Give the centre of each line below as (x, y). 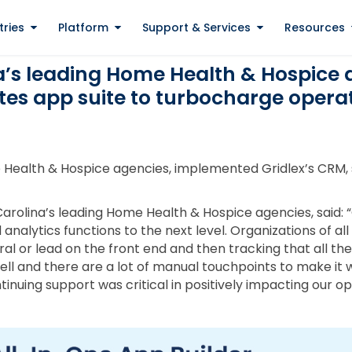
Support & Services (196, 27)
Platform (83, 27)
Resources (314, 27)
